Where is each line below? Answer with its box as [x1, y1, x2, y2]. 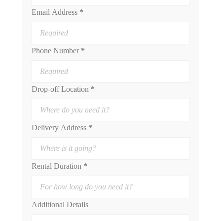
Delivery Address [32, 123, 86, 132]
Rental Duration [32, 162, 81, 170]
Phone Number [32, 46, 79, 55]
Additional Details [32, 200, 88, 209]
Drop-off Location [32, 85, 89, 93]
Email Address [32, 8, 77, 16]
